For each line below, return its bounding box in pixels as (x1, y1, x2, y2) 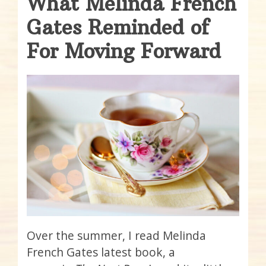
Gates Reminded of (27, 14, 209, 40)
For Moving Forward (27, 38, 221, 64)
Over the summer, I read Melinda (27, 227, 206, 244)
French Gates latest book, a (27, 244, 175, 261)
